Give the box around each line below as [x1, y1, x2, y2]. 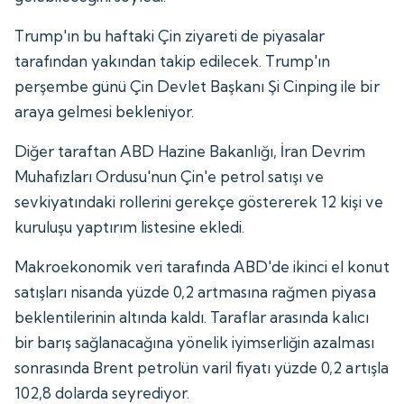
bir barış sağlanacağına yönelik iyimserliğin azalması [14, 332, 374, 352]
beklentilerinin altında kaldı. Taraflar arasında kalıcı [14, 307, 369, 326]
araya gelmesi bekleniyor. [14, 101, 195, 121]
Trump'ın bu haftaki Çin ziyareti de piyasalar [14, 25, 326, 45]
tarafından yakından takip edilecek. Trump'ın [14, 50, 331, 70]
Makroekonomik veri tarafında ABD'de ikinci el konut [14, 256, 390, 276]
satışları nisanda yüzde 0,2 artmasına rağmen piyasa [14, 281, 376, 301]
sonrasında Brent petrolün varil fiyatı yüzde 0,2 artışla [14, 357, 389, 377]
